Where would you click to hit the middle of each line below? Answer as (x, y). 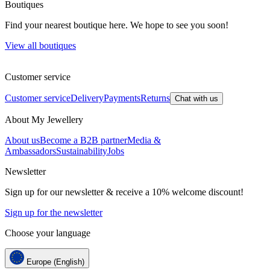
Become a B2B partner (83, 140)
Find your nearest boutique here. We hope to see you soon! (117, 25)
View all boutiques (40, 46)
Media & (144, 140)
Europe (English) (54, 262)
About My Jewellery (44, 120)
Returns (155, 98)
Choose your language (48, 233)
